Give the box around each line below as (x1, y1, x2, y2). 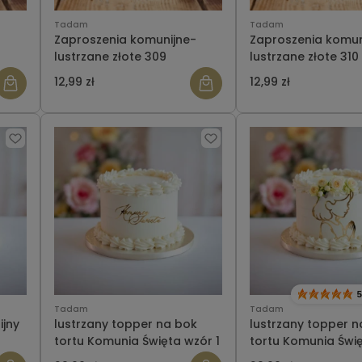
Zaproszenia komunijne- (54, 32, 196, 48)
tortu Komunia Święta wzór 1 (54, 333, 220, 350)
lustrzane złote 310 (250, 48, 359, 65)
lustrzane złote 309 (54, 48, 166, 65)
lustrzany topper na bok (54, 316, 197, 333)
